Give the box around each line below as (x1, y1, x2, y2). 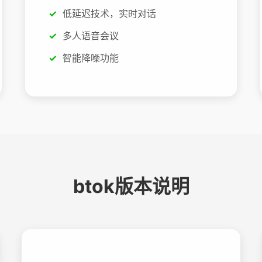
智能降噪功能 (62, 51, 119, 64)
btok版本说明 (73, 174, 189, 198)
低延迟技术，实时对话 (62, 8, 156, 20)
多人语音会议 (62, 29, 119, 42)
